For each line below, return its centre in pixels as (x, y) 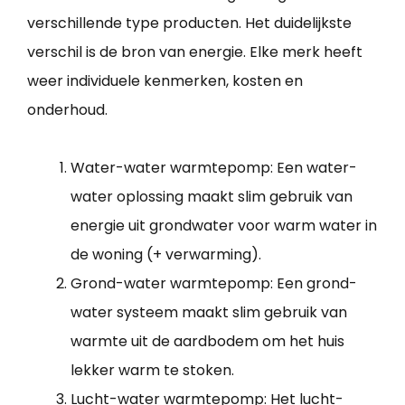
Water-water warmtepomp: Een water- (214, 168)
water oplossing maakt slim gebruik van (212, 197)
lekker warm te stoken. (152, 371)
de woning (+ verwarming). (166, 255)
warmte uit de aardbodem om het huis (207, 342)
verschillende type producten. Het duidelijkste (189, 24)
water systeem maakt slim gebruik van (209, 313)
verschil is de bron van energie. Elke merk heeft (195, 52)
